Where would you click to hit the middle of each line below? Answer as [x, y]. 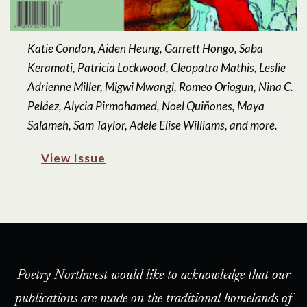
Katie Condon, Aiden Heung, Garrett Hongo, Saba [146, 49]
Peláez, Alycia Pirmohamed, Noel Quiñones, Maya [146, 106]
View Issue [74, 158]
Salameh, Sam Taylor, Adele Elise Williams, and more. [153, 125]
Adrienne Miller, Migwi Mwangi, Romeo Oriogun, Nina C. [161, 87]
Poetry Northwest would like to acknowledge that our [153, 276]
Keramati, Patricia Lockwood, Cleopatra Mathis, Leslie [157, 68]
